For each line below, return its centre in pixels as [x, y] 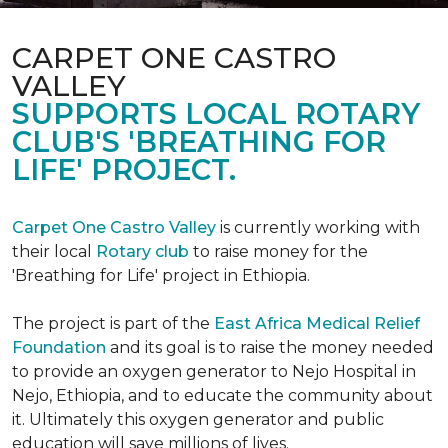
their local [54, 251]
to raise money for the [278, 251]
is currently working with [318, 227]
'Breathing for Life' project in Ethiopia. [161, 275]
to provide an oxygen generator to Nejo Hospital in [214, 371]
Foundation [59, 347]
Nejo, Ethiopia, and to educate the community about [222, 395]
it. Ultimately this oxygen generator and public [198, 419]
